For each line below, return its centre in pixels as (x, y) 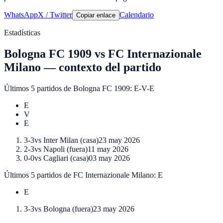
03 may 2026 (109, 158)
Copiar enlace (96, 15)
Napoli (54, 149)
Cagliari (56, 158)
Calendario (137, 15)
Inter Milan (61, 140)
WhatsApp (21, 15)
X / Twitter (55, 15)
